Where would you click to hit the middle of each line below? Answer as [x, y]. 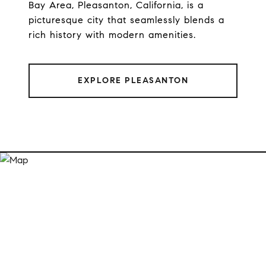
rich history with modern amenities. [112, 34]
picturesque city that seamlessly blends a [126, 20]
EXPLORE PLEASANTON [133, 80]
